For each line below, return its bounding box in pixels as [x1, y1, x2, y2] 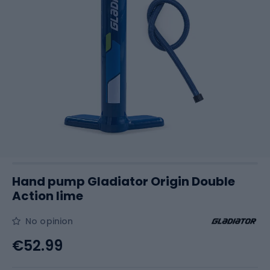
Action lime [12, 187, 83, 204]
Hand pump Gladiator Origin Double [12, 173, 235, 190]
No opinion [25, 215, 74, 227]
